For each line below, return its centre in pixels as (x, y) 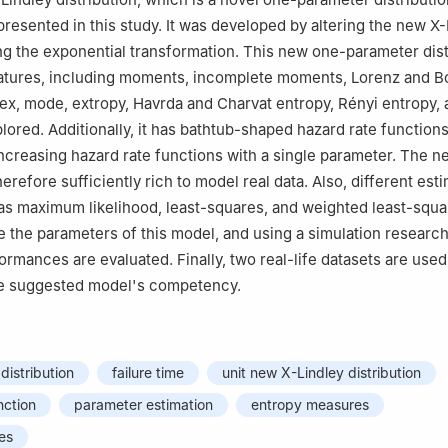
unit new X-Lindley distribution (321, 373)
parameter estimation (143, 405)
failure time (148, 373)
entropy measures (310, 405)
